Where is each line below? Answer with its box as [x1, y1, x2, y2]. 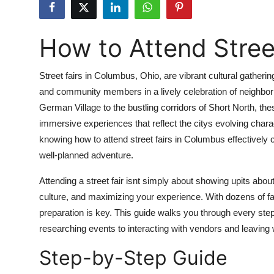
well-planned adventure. [39, 150, 133, 160]
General [9, 248, 45, 261]
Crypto [9, 68, 42, 81]
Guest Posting [9, 39, 74, 51]
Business [9, 128, 49, 141]
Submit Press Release [9, 9, 108, 21]
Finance [9, 158, 45, 171]
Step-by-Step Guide [39, 246, 228, 270]
